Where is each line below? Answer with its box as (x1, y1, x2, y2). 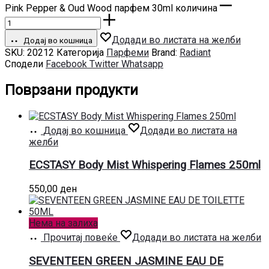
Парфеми (106, 46, 149, 58)
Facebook (46, 58, 89, 70)
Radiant (180, 46, 211, 58)
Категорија (56, 46, 106, 58)
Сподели (5, 58, 43, 70)
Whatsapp (121, 58, 163, 70)
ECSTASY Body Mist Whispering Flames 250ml (29, 159, 261, 172)
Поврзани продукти (5, 81, 138, 98)
